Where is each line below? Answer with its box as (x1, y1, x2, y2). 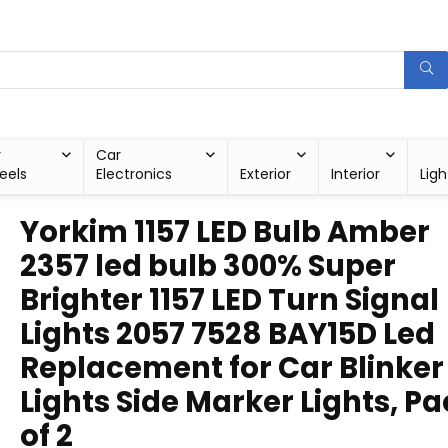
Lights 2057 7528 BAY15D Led (20, 314, 435, 354)
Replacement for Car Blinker (20, 348, 444, 388)
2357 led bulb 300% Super (20, 246, 396, 286)
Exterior (240, 164, 292, 184)
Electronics (95, 164, 172, 184)
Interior (331, 164, 381, 184)
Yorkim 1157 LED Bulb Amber (20, 212, 430, 252)
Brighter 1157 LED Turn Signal (20, 280, 439, 320)
